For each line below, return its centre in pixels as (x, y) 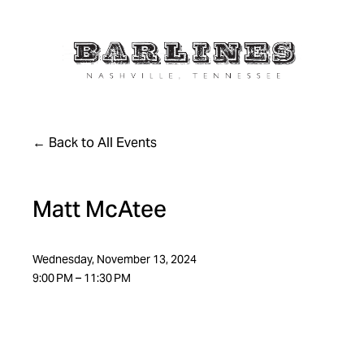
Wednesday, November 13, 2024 (115, 259)
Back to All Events (103, 142)
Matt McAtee (100, 208)
